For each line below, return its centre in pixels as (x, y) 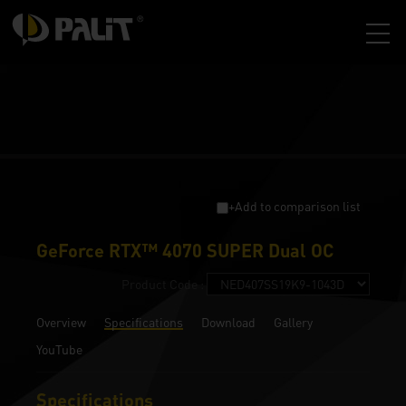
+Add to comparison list (295, 206)
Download (228, 322)
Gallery (293, 322)
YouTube (59, 349)
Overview (61, 322)
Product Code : (164, 284)
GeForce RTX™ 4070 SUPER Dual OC (185, 250)
